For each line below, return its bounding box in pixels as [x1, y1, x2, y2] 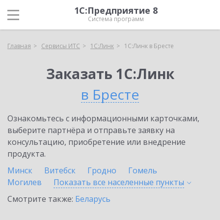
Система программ [88, 15, 144, 23]
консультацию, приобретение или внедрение [7, 137, 186, 147]
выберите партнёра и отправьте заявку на [7, 125, 175, 136]
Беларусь [75, 193, 110, 204]
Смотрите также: [7, 193, 75, 204]
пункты [156, 177, 184, 188]
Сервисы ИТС [41, 42, 80, 50]
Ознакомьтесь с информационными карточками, [7, 113, 199, 124]
